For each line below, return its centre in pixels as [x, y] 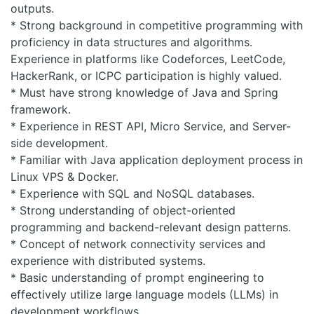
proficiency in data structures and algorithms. [131, 42]
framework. [41, 109]
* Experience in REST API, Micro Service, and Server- [151, 126]
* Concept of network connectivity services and [138, 244]
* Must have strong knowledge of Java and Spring [144, 93]
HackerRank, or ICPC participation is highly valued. [146, 76]
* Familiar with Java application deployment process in [157, 160]
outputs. [32, 8]
